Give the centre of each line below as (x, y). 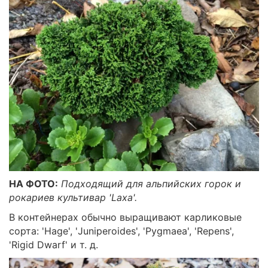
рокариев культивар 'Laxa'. (73, 197)
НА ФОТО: (33, 183)
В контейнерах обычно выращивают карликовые (125, 217)
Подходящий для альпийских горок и (151, 183)
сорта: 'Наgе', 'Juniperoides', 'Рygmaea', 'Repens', (121, 231)
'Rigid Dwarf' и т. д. (54, 244)
